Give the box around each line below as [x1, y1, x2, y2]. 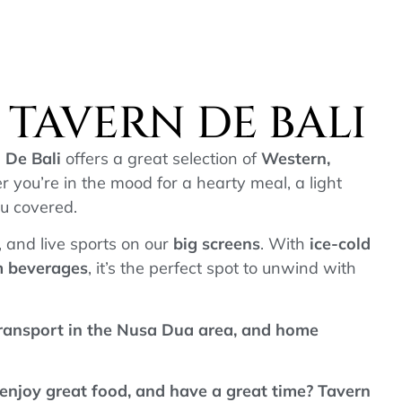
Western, [261, 147, 330, 169]
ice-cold [310, 233, 371, 255]
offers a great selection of [61, 147, 261, 169]
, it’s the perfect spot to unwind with [88, 258, 356, 279]
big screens [173, 233, 260, 255]
